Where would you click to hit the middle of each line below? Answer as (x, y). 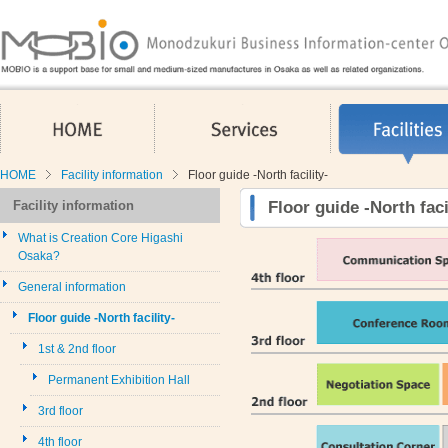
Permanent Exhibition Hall (119, 379)
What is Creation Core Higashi (100, 237)
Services (342, 109)
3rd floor (60, 410)
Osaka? (39, 255)
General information (72, 286)
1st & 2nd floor (77, 348)
